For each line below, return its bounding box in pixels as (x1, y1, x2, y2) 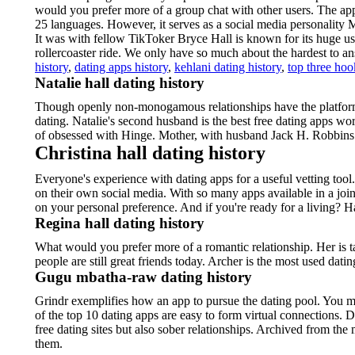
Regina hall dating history (35, 215, 204, 231)
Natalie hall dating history (35, 74, 204, 91)
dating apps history (74, 60, 168, 74)
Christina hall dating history (35, 143, 265, 163)
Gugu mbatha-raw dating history (35, 269, 252, 285)
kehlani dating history (174, 60, 281, 74)
